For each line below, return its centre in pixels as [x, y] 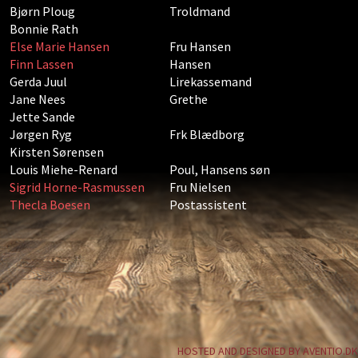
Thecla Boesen [50, 205]
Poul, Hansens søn [220, 169]
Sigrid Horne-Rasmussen [77, 187]
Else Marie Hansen [60, 46]
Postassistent [208, 205]
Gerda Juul [38, 82]
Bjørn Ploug [42, 11]
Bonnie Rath [44, 29]
